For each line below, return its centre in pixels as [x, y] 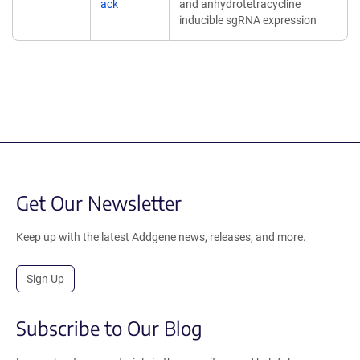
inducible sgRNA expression [248, 20]
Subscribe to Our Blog [109, 328]
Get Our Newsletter [99, 202]
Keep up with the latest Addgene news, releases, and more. [161, 237]
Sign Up [45, 279]
